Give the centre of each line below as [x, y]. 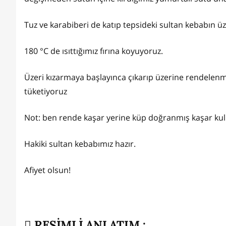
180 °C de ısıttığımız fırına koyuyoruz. [95, 51]
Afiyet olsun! [47, 170]
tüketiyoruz [46, 92]
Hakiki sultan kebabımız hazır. [80, 144]
